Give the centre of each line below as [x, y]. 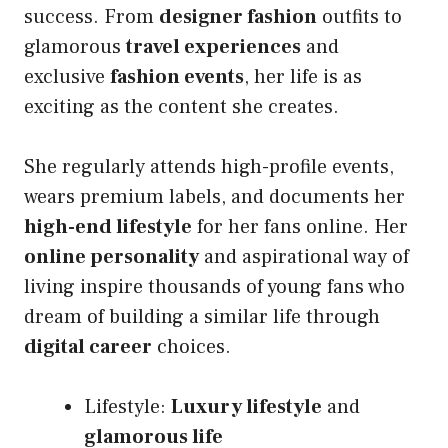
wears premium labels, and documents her [214, 197]
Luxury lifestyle [246, 407]
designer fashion [238, 17]
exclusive [67, 77]
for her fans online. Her [300, 227]
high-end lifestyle [108, 227]
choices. [191, 347]
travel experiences [213, 47]
